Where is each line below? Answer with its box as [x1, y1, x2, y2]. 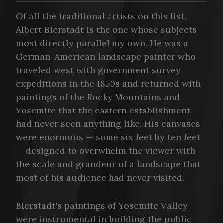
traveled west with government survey [16, 64, 181, 76]
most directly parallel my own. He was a [16, 37, 188, 49]
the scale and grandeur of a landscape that [16, 158, 201, 170]
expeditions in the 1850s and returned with [16, 78, 201, 90]
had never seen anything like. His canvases [16, 118, 200, 130]
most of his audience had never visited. [16, 172, 184, 184]
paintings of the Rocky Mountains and [16, 91, 180, 103]
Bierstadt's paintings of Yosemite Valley [16, 199, 188, 211]
